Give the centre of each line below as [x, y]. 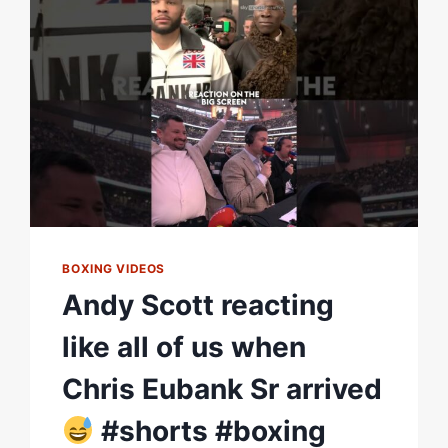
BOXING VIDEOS [114, 268]
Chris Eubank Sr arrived [222, 388]
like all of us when [184, 346]
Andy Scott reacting [198, 304]
